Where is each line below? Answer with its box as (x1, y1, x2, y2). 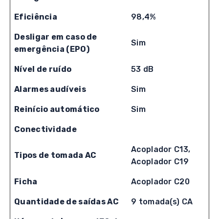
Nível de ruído (14, 65, 72, 74)
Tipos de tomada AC (14, 151, 97, 160)
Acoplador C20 (131, 177, 190, 186)
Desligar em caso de (14, 32, 97, 42)
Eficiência (14, 12, 57, 22)
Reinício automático (14, 105, 100, 114)
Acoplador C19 (131, 157, 189, 166)
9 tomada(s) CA (131, 197, 193, 206)
